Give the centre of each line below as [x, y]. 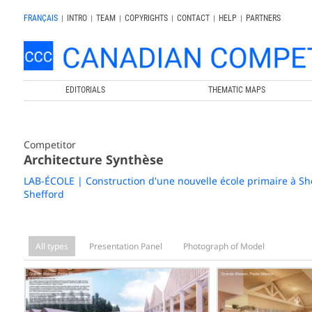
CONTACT [193, 18]
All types [52, 246]
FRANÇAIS [40, 18]
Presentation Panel [125, 246]
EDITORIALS [86, 89]
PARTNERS [263, 18]
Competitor [49, 144]
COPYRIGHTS [146, 18]
